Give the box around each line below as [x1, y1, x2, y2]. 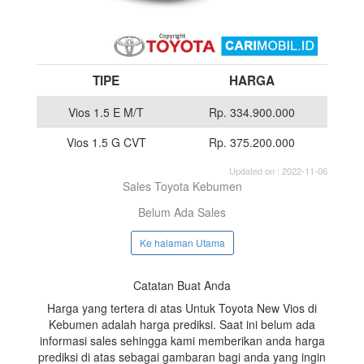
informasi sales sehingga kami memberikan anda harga [39, 332, 325, 349]
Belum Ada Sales [138, 203, 226, 220]
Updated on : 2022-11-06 [229, 163, 327, 177]
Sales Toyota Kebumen [122, 177, 242, 194]
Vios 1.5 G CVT [66, 133, 146, 150]
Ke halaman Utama [139, 236, 225, 250]
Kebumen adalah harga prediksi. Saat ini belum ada [49, 316, 315, 333]
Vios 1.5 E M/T [68, 103, 144, 120]
